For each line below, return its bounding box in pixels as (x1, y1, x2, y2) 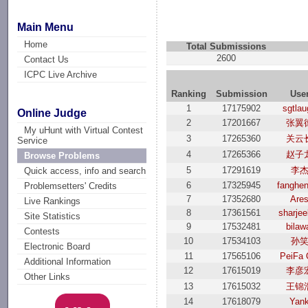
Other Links (24, 272, 71, 283)
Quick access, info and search (24, 166, 146, 177)
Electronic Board (24, 241, 91, 252)
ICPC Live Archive (24, 69, 98, 80)
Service (17, 135, 48, 146)
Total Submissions (186, 41, 266, 52)
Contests (24, 226, 60, 237)
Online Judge (17, 107, 87, 120)
